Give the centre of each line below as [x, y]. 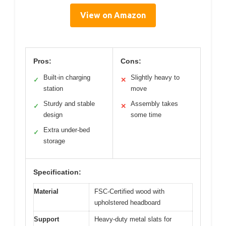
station [53, 88]
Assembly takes [154, 103]
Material [46, 191]
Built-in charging [67, 77]
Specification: [57, 172]
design [53, 115]
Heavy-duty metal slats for [133, 219]
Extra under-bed [67, 130]
